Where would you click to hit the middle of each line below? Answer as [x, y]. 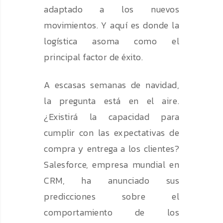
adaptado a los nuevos [111, 9]
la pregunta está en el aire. [111, 101]
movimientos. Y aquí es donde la [111, 25]
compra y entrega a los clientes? [111, 149]
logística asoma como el [111, 41]
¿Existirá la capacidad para [111, 117]
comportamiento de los [111, 213]
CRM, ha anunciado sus [111, 181]
